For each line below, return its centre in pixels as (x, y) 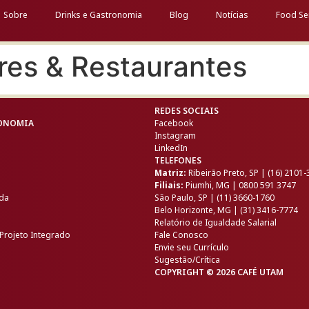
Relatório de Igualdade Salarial (216, 222)
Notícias (232, 15)
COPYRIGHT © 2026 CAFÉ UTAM (219, 272)
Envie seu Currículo (192, 247)
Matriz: (170, 173)
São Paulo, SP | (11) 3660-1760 (215, 198)
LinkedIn (171, 148)
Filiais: (169, 185)
